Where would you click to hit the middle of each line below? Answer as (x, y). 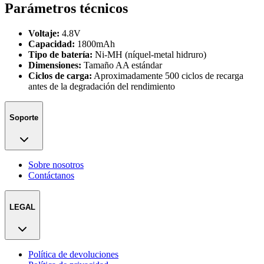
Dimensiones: (55, 65)
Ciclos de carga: (60, 75)
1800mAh (95, 44)
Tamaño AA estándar (122, 65)
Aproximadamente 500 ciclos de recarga (168, 75)
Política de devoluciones (73, 254)
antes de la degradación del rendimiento (102, 86)
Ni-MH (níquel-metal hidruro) (149, 54)
